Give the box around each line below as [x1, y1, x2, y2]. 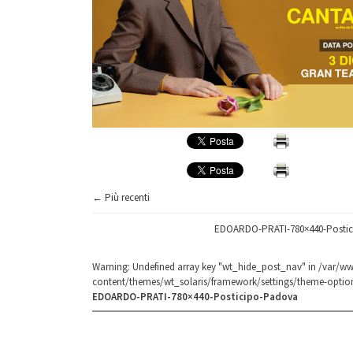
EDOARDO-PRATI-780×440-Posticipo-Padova [92, 290, 298, 304]
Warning [92, 260, 128, 274]
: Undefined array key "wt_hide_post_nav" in [128, 260, 318, 274]
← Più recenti [92, 191, 150, 205]
